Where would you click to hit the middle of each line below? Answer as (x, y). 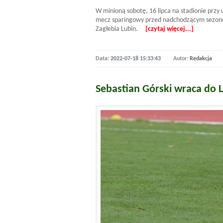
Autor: (181, 59)
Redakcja (201, 59)
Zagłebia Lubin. (120, 29)
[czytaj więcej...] (169, 29)
